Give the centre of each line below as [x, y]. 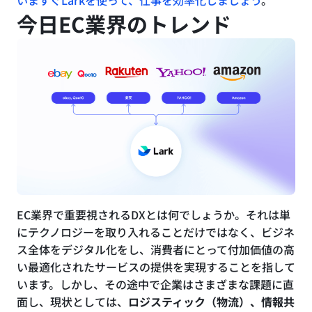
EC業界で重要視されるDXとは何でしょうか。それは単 [154, 214]
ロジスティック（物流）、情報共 [211, 301]
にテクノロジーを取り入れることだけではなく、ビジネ [156, 232]
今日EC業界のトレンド [124, 23]
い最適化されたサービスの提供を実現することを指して [156, 266]
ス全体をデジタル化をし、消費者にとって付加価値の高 [156, 249]
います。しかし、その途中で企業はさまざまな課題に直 [155, 284]
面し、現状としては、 [72, 301]
